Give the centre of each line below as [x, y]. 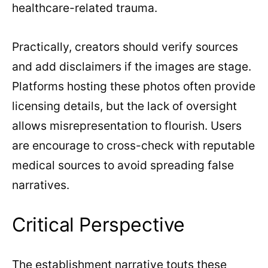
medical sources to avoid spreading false [123, 165]
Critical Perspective [98, 225]
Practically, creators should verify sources [125, 47]
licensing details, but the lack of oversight [124, 106]
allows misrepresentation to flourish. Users [127, 126]
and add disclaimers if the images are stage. [132, 67]
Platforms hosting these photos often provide [134, 86]
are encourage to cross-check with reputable [133, 146]
